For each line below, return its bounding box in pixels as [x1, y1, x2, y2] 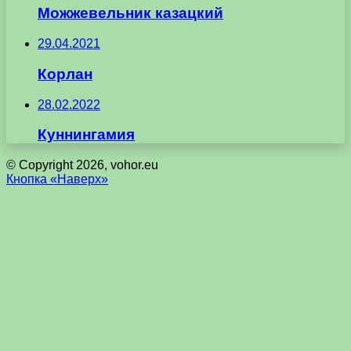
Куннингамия [38, 126, 135, 143]
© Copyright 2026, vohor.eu [6, 158, 158, 172]
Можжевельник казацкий [38, 5, 223, 22]
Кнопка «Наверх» [6, 172, 108, 186]
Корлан [38, 65, 92, 82]
